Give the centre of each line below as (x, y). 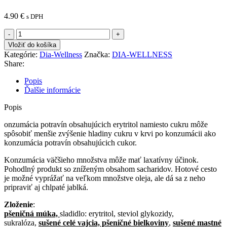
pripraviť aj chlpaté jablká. (46, 187)
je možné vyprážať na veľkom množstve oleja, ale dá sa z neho (105, 178)
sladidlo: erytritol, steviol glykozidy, (117, 213)
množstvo (31, 32)
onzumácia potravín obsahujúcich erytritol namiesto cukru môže (106, 124)
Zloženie (18, 204)
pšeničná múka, (32, 213)
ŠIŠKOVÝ (34, 60)
